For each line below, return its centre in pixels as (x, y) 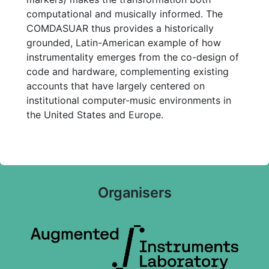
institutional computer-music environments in (129, 100)
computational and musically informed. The (125, 14)
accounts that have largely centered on (116, 86)
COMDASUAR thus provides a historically (120, 28)
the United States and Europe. (95, 114)
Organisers (134, 192)
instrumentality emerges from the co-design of (133, 57)
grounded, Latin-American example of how (124, 42)
